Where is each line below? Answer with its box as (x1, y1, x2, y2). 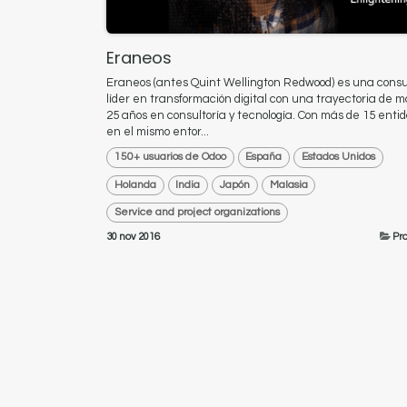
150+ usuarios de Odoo (114, 151, 226, 164)
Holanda (114, 178, 156, 191)
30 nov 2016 (106, 232, 160, 243)
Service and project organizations (114, 206, 280, 219)
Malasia (269, 178, 308, 191)
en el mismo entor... (106, 125, 209, 139)
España (245, 151, 283, 164)
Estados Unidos (301, 151, 375, 164)
